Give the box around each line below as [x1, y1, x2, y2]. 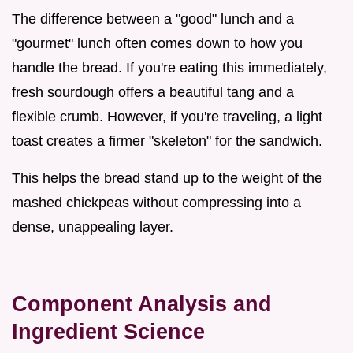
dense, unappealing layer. [12, 219, 173, 236]
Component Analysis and [12, 292, 272, 317]
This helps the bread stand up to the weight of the [12, 170, 322, 187]
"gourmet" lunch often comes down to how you [12, 35, 303, 52]
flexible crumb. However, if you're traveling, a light [12, 109, 322, 125]
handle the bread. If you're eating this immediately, [12, 60, 327, 76]
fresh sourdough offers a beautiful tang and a [12, 84, 294, 101]
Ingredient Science [12, 319, 205, 344]
